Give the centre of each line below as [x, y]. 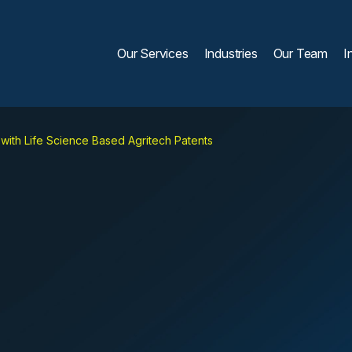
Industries [231, 53]
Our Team [300, 53]
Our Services [152, 53]
